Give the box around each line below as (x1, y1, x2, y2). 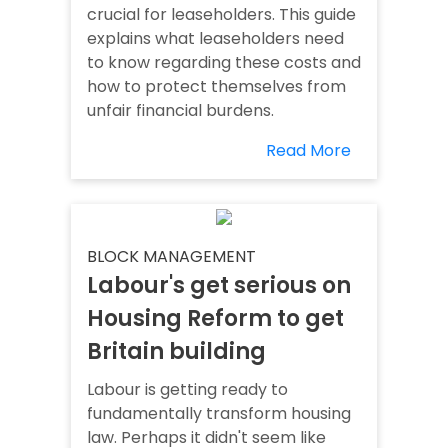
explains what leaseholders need (87, 27, 344, 51)
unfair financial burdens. (87, 99, 274, 123)
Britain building (87, 336, 266, 368)
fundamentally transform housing (87, 402, 351, 426)
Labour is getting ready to (87, 378, 288, 402)
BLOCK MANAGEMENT (87, 245, 256, 269)
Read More (266, 139, 351, 163)
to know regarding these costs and (87, 51, 361, 75)
